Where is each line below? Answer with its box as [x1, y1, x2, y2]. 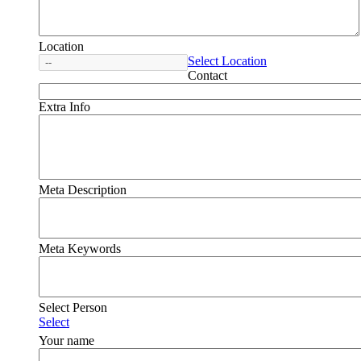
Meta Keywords [39, 242, 121, 256]
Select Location [188, 54, 267, 68]
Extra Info [39, 100, 90, 114]
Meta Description [39, 183, 127, 197]
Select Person [39, 301, 107, 315]
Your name [39, 334, 94, 348]
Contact [188, 68, 227, 83]
